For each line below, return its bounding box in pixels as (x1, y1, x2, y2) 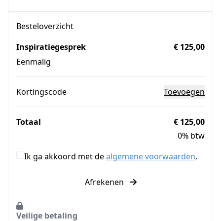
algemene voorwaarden (106, 150, 195, 162)
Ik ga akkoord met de (24, 150, 106, 162)
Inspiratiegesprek (16, 41, 86, 52)
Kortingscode (16, 86, 67, 97)
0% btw (178, 130, 205, 141)
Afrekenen (84, 176, 126, 187)
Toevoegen (164, 86, 205, 97)
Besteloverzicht (16, 20, 74, 32)
